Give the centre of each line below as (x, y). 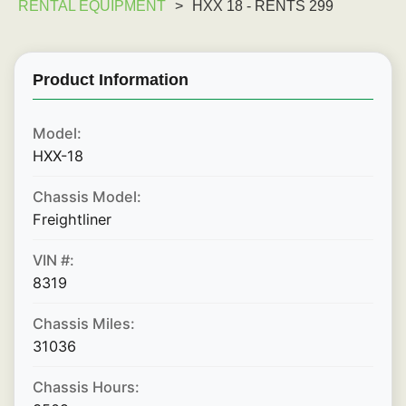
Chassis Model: (87, 197)
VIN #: (53, 261)
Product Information (111, 80)
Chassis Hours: (86, 387)
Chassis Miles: (84, 324)
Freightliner (72, 220)
